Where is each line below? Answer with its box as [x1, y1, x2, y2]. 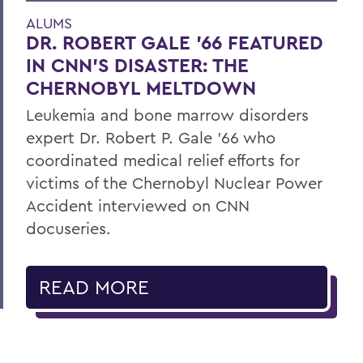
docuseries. [26, 217, 111, 238]
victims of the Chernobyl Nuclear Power [26, 172, 322, 193]
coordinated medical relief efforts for [26, 149, 300, 170]
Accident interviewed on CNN [26, 194, 250, 216]
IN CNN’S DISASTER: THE [26, 52, 249, 78]
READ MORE [39, 274, 149, 299]
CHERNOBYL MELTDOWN [26, 75, 256, 100]
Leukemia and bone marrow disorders [26, 104, 309, 125]
